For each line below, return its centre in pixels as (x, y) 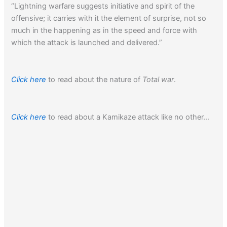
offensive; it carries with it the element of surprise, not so (109, 18)
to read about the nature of (94, 80)
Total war (158, 80)
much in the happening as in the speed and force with (104, 30)
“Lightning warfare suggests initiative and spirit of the (103, 6)
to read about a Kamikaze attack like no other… (128, 117)
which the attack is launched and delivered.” (87, 42)
